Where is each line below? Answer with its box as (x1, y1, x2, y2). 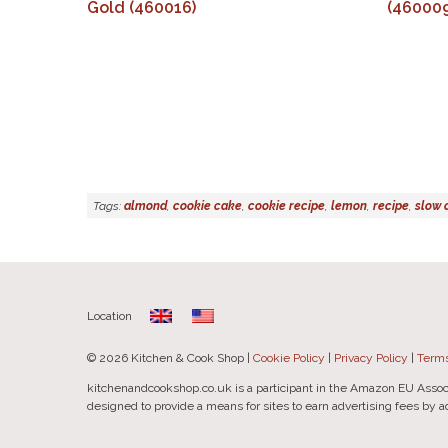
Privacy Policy (334, 351, 408, 366)
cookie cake (173, 198, 242, 213)
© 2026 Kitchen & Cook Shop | (87, 351, 253, 366)
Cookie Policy (253, 351, 325, 366)
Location (87, 308, 132, 323)
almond (124, 198, 167, 213)
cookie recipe (248, 198, 325, 213)
